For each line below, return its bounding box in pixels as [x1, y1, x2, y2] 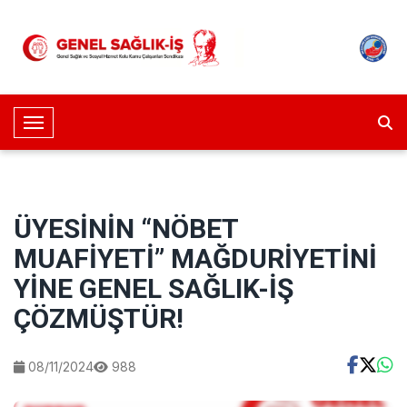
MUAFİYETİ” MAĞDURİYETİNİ [14, 243, 377, 274]
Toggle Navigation [33, 118, 144, 134]
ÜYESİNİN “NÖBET [14, 213, 238, 244]
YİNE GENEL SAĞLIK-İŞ [14, 273, 293, 304]
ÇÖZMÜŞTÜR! [14, 303, 184, 334]
